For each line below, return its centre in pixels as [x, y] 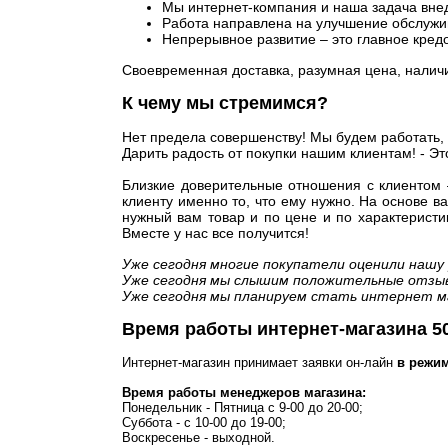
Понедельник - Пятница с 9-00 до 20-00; [242, 407]
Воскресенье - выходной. [198, 437]
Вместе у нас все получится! [215, 233]
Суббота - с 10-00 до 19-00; [204, 422]
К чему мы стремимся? [225, 103]
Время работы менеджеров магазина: [244, 392]
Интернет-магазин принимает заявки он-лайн [259, 362]
